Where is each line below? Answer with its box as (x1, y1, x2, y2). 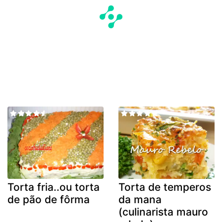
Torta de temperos (118, 180, 211, 193)
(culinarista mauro (118, 205, 208, 218)
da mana (118, 193, 162, 206)
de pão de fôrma (7, 193, 90, 206)
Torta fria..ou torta (7, 180, 100, 193)
